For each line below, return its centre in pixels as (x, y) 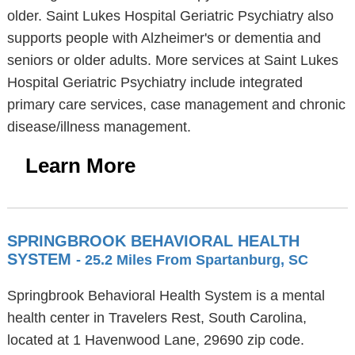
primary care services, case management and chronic (176, 105)
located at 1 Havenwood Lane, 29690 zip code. (155, 340)
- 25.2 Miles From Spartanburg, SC (192, 260)
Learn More (80, 166)
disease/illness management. (99, 127)
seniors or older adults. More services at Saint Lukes (172, 60)
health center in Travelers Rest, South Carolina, (157, 318)
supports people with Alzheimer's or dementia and (164, 38)
